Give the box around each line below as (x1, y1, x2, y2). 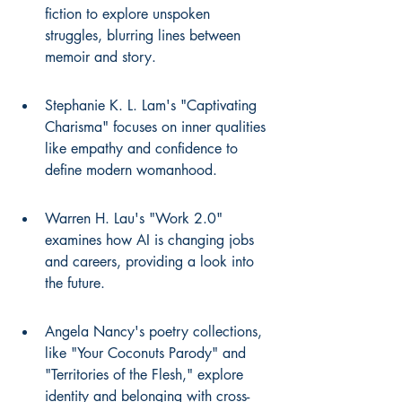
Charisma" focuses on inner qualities (45, 118, 270, 136)
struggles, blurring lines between (45, 26, 245, 45)
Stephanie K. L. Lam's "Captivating (45, 96, 261, 115)
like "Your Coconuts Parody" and (45, 344, 250, 363)
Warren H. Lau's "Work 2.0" (45, 209, 227, 228)
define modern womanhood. (45, 161, 217, 179)
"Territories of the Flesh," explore (45, 365, 248, 384)
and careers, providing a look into (45, 252, 258, 271)
